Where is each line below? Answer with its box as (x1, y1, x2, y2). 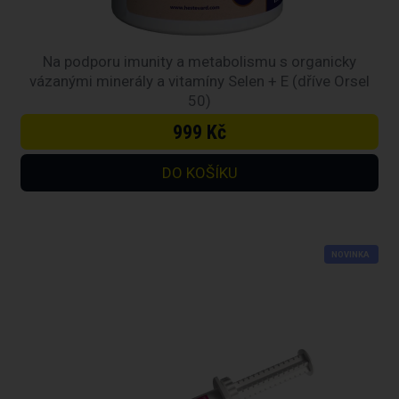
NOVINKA (331, 248, 370, 259)
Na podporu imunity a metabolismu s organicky (43, 52, 356, 70)
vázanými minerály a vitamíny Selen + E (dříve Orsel (29, 71, 370, 90)
